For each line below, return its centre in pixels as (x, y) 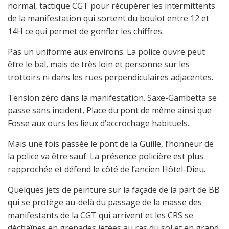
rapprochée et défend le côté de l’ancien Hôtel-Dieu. (107, 169)
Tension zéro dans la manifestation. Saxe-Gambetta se (112, 98)
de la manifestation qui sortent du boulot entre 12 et (108, 18)
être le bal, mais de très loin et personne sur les (99, 64)
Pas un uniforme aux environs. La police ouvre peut (106, 52)
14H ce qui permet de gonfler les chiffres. (86, 31)
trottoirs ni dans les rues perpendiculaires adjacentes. (110, 77)
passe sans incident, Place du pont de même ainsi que (110, 110)
